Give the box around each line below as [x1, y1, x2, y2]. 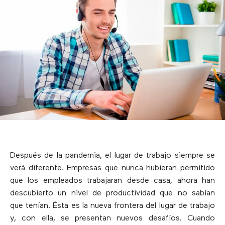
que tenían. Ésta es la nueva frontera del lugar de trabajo [10, 201, 215, 210]
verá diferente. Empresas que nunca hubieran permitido [10, 164, 215, 172]
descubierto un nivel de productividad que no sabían [10, 189, 215, 197]
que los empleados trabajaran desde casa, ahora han [10, 176, 215, 185]
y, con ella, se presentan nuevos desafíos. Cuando [10, 214, 215, 222]
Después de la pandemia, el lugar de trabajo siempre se [10, 151, 215, 160]
